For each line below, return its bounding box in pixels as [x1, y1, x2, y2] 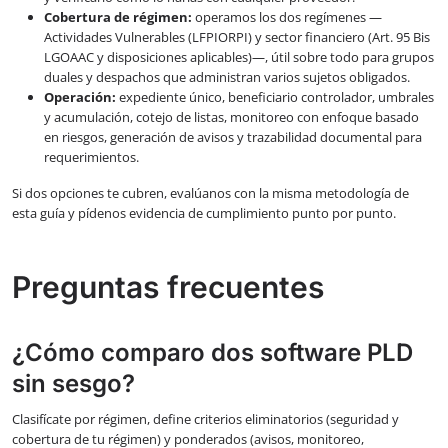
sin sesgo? [12, 369, 135, 399]
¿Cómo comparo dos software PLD [12, 338, 413, 368]
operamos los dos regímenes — [192, 8, 382, 27]
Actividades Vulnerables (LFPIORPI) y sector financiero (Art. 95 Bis [44, 28, 430, 47]
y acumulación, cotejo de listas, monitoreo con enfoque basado [44, 108, 419, 127]
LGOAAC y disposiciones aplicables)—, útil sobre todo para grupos [44, 48, 434, 67]
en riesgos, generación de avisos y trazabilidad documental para [44, 128, 422, 147]
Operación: [44, 88, 116, 107]
